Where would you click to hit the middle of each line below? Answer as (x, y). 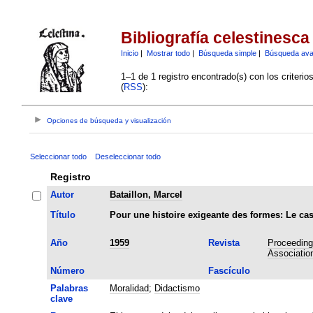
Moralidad (129, 288)
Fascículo (229, 270)
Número (67, 270)
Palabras (69, 288)
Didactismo (177, 288)
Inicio (129, 53)
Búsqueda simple (227, 53)
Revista (224, 242)
